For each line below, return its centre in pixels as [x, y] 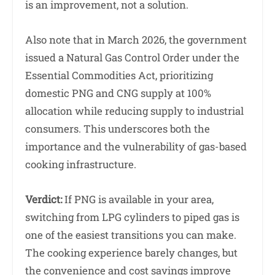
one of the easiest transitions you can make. [131, 235]
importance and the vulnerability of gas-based [136, 146]
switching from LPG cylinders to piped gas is [132, 217]
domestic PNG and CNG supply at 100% [118, 93]
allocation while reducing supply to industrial [134, 110]
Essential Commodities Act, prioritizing [119, 75]
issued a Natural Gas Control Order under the [132, 57]
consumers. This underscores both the [118, 128]
